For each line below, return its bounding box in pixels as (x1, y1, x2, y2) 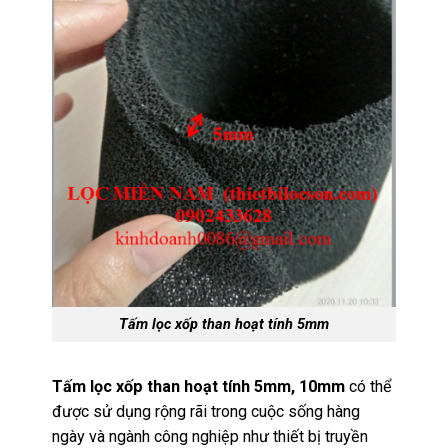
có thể (345, 377, 393, 397)
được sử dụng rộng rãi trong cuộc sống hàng (52, 402, 361, 422)
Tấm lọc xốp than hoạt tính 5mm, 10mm (52, 377, 346, 397)
